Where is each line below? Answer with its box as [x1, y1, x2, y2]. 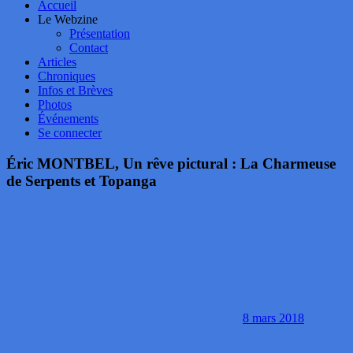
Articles [38, 55, 76, 69]
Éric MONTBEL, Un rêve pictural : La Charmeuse [6, 154, 336, 172]
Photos [38, 98, 72, 111]
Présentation [69, 27, 130, 40]
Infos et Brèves [38, 84, 113, 97]
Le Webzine [38, 13, 98, 26]
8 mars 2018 [243, 311, 304, 325]
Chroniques [38, 69, 95, 83]
